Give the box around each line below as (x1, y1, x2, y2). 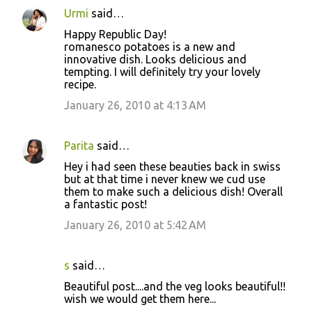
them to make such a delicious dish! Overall (64, 185, 283, 198)
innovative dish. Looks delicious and (64, 52, 247, 65)
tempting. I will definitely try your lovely (64, 65, 260, 78)
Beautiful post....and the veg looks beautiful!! (64, 279, 286, 292)
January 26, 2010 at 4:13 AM (64, 98, 206, 111)
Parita (64, 139, 94, 152)
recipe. (64, 77, 96, 91)
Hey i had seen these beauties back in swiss (64, 159, 281, 173)
